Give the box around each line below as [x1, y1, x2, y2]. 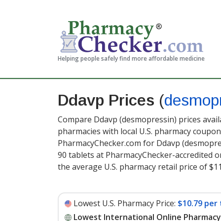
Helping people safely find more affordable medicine [58, 54, 205, 63]
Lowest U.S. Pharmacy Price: [74, 198, 176, 209]
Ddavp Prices [58, 91, 159, 109]
